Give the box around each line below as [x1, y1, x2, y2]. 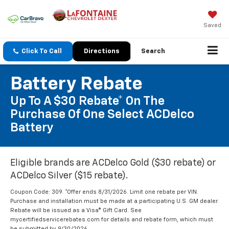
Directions [84, 48, 120, 55]
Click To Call [21, 48, 62, 55]
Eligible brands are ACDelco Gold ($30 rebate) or [10, 158, 216, 168]
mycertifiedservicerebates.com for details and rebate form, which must [10, 217, 213, 223]
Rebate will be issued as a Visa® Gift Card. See [10, 208, 142, 214]
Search [141, 48, 165, 55]
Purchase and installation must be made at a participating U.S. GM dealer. [10, 198, 219, 204]
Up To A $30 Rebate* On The [10, 95, 165, 108]
